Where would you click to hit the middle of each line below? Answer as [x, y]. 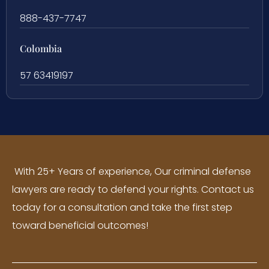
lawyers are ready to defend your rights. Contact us [133, 190]
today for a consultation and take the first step [122, 208]
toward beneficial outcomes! [80, 226]
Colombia [41, 49]
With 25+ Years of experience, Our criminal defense [131, 172]
